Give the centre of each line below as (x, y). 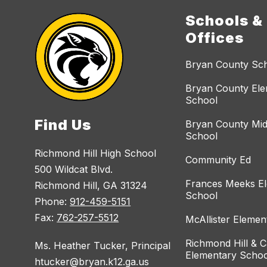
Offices (215, 38)
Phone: (52, 202)
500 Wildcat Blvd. (74, 170)
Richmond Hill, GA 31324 (91, 186)
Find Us (63, 125)
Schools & (224, 21)
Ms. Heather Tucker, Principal (103, 246)
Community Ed (218, 160)
